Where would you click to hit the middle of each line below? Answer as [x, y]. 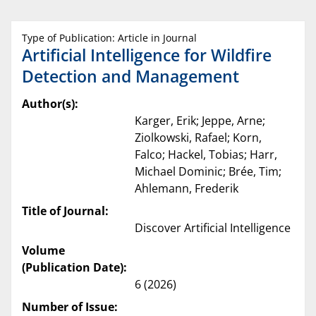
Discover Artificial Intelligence [213, 228]
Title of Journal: [65, 211]
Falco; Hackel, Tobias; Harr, [206, 155]
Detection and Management [130, 77]
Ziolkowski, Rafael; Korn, [198, 138]
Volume [43, 251]
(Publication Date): [74, 268]
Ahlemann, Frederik [187, 189]
